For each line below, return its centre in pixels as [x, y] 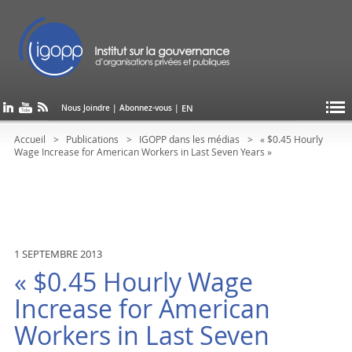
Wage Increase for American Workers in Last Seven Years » [143, 152]
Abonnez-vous [146, 108]
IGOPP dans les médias [189, 139]
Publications [92, 139]
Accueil [29, 139]
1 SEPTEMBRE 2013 [58, 254]
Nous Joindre [86, 108]
